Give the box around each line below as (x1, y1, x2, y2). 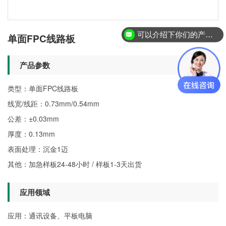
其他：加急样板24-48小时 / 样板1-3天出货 (8, 158, 142, 169)
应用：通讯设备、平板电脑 (8, 210, 92, 220)
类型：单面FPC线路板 (8, 83, 78, 93)
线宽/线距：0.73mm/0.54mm (8, 98, 99, 108)
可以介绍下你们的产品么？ (205, 30, 213, 39)
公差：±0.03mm (8, 113, 59, 124)
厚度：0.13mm (8, 128, 55, 139)
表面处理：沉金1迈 (8, 143, 68, 154)
